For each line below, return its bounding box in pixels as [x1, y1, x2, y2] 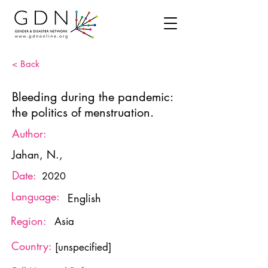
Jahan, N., [12, 147, 63, 162]
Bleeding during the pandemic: [12, 89, 173, 105]
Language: [11, 189, 60, 203]
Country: [11, 239, 52, 253]
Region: [11, 214, 47, 228]
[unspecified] [55, 240, 111, 254]
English [68, 191, 101, 205]
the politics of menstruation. [12, 105, 157, 120]
